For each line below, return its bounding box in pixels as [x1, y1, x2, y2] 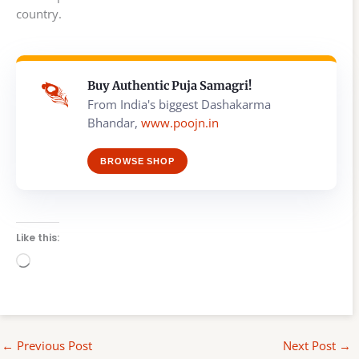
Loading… [30, 252, 83, 269]
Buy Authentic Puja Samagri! [87, 78, 252, 93]
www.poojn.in [141, 114, 219, 131]
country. [16, 5, 62, 22]
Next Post [283, 337, 340, 354]
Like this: [16, 230, 59, 244]
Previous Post [14, 337, 92, 354]
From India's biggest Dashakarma [87, 95, 271, 112]
